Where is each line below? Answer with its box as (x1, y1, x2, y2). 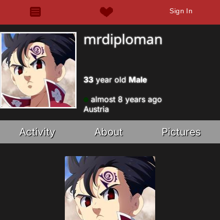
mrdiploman (83, 29, 163, 48)
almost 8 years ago (88, 94, 162, 104)
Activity (19, 126, 56, 138)
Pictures (161, 126, 201, 138)
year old (93, 75, 129, 84)
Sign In (169, 7, 193, 15)
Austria (83, 104, 109, 114)
